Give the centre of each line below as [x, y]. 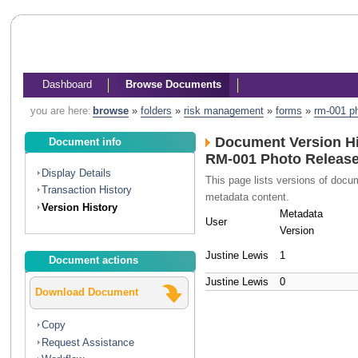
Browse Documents [173, 84]
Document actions [94, 261]
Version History [80, 207]
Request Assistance [88, 342]
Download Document [87, 292]
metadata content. [248, 197]
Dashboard [67, 84]
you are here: [60, 111]
